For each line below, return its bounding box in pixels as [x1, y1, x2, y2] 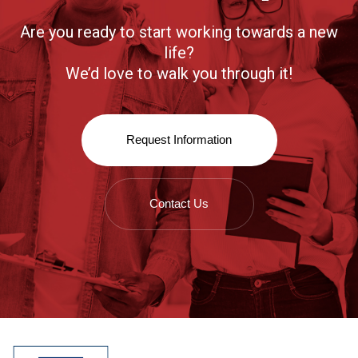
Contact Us [149, 197, 209, 210]
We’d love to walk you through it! [66, 63, 292, 83]
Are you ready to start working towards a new [20, 22, 338, 42]
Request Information [126, 133, 232, 146]
